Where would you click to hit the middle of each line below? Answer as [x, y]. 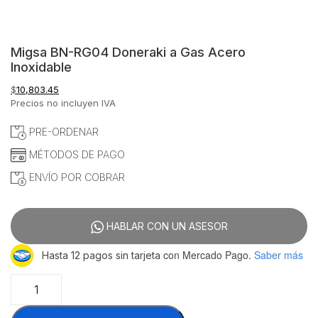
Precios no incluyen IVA [63, 103]
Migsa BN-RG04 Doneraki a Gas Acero [128, 52]
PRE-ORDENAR [62, 132]
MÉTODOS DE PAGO [75, 155]
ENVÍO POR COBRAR [75, 177]
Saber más [279, 255]
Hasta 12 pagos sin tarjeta [101, 256]
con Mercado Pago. [206, 255]
